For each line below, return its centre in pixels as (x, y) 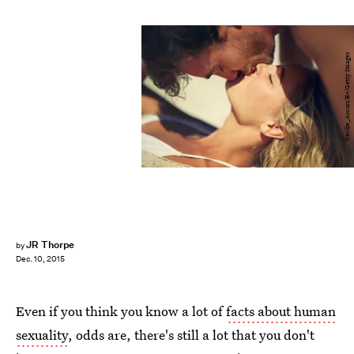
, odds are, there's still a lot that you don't (191, 335)
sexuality (42, 335)
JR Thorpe (50, 245)
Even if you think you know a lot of (121, 311)
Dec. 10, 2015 (40, 259)
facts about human (281, 311)
